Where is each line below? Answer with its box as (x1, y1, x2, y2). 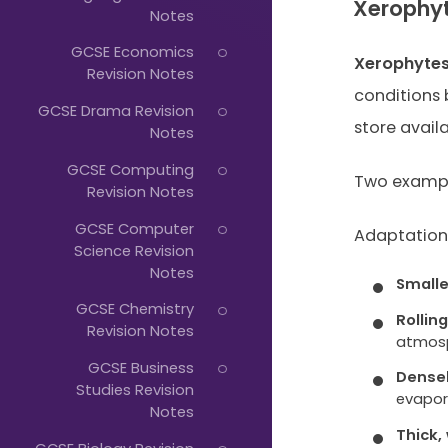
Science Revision (73, 239, 194, 261)
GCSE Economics (70, 41, 194, 63)
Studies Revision (75, 379, 194, 401)
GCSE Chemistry (75, 298, 194, 320)
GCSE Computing (66, 158, 194, 180)
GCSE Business (87, 357, 194, 379)
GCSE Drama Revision (37, 100, 194, 122)
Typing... (210, 56, 334, 100)
